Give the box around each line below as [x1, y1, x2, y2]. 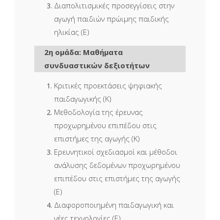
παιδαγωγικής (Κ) [54, 93, 111, 104]
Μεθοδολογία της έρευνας [54, 107, 143, 117]
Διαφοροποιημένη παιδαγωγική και [54, 199, 174, 210]
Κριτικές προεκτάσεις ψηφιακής [54, 80, 162, 90]
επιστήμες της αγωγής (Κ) [54, 133, 140, 143]
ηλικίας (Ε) [54, 27, 89, 37]
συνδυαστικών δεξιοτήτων [44, 60, 150, 70]
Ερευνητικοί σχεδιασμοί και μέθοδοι [54, 146, 177, 157]
